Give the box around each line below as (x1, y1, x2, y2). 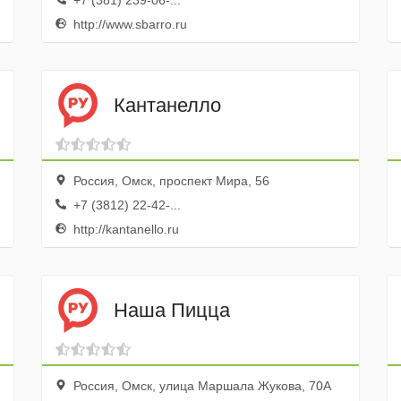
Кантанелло (113, 93, 221, 116)
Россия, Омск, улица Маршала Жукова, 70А (69, 379, 331, 393)
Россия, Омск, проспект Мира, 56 (69, 174, 269, 188)
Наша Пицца (113, 298, 230, 321)
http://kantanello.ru (69, 222, 179, 236)
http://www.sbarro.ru (69, 17, 187, 31)
